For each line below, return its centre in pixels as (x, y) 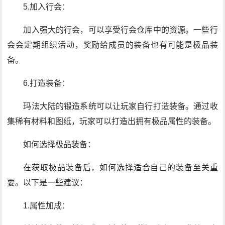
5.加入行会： (47, 7)
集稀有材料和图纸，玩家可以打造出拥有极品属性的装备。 (112, 121)
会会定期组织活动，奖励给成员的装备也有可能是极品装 (113, 45)
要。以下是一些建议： (47, 183)
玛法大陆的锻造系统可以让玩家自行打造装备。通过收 (121, 106)
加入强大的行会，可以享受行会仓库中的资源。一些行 (121, 30)
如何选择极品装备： (60, 144)
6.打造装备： (47, 83)
